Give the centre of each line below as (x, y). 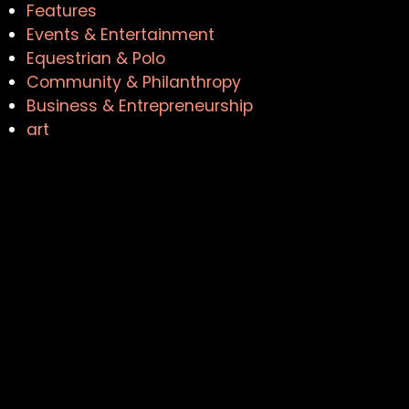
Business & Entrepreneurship (140, 106)
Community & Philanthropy (134, 83)
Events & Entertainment (121, 35)
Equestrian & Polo (96, 59)
